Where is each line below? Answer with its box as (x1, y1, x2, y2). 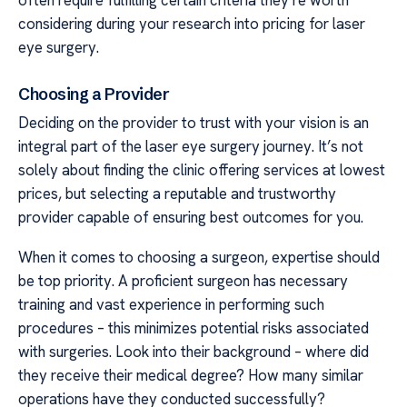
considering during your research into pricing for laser (18, 13, 365, 34)
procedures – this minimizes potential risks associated (18, 318, 369, 339)
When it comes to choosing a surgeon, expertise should (18, 247, 380, 268)
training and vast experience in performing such (18, 294, 324, 315)
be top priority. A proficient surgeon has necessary (18, 271, 348, 292)
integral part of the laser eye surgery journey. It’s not (18, 135, 363, 156)
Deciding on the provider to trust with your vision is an (18, 112, 369, 133)
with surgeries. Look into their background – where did (18, 342, 369, 362)
